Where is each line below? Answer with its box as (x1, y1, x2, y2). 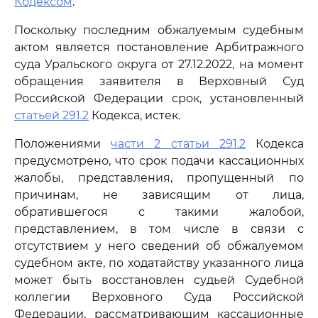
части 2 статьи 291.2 (111, 137, 246, 150)
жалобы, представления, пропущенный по (14, 171, 304, 185)
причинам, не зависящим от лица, (14, 188, 304, 202)
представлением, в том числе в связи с (14, 222, 304, 236)
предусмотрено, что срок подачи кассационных (14, 154, 304, 168)
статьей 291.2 (14, 109, 89, 122)
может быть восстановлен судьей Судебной (14, 273, 304, 287)
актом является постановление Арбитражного (14, 40, 304, 54)
